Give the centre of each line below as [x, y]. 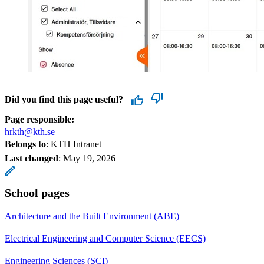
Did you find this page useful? [64, 99]
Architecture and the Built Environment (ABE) [92, 216]
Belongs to [25, 144]
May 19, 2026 [89, 158]
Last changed [32, 158]
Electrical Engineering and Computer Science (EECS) [105, 238]
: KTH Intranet [74, 144]
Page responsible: [39, 119]
